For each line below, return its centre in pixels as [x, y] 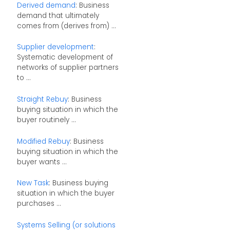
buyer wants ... [42, 162]
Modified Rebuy [43, 141]
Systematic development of [65, 57]
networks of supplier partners [68, 68]
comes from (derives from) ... [66, 26]
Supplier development [55, 47]
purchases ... [39, 204]
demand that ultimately [58, 15]
